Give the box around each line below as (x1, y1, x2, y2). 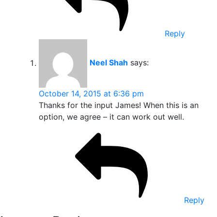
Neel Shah (90, 58, 128, 68)
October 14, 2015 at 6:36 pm (39, 89, 144, 99)
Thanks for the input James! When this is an (39, 100, 199, 110)
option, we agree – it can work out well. (39, 112, 184, 122)
